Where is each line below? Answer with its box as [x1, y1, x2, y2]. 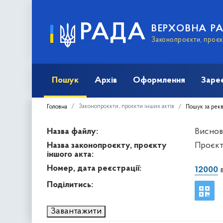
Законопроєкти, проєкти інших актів [79, 103, 174, 110]
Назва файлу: [47, 126, 98, 136]
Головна [47, 104, 67, 110]
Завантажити [51, 206, 102, 216]
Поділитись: [47, 180, 93, 190]
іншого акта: [47, 149, 94, 159]
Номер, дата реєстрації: [47, 163, 141, 173]
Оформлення [133, 75, 185, 85]
